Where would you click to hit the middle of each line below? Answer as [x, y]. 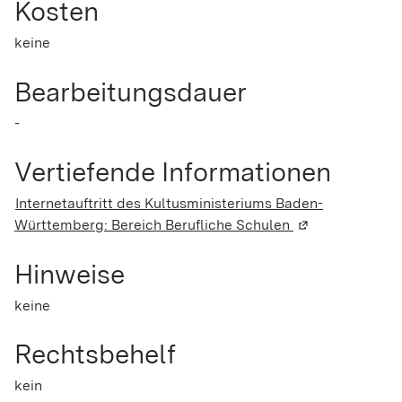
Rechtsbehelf [95, 353]
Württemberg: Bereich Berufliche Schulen [154, 225]
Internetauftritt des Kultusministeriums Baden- [169, 204]
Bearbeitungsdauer [131, 91]
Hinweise [70, 273]
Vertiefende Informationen [173, 172]
